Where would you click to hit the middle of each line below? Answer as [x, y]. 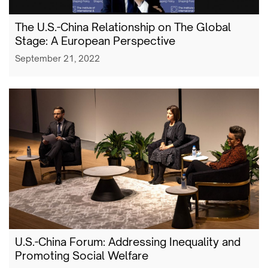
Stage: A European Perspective [95, 40]
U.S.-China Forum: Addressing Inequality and [128, 242]
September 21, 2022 [57, 58]
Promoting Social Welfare [82, 255]
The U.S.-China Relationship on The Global [123, 27]
